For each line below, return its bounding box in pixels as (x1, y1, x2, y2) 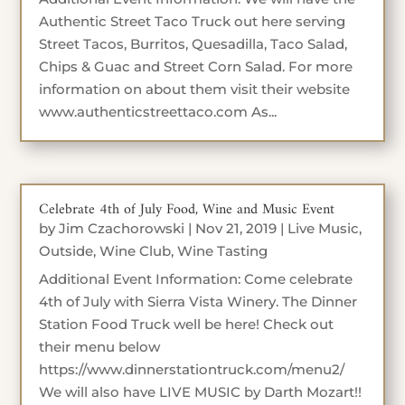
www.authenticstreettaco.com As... (39, 103, 278, 120)
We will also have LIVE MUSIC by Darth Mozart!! (39, 383, 363, 401)
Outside (39, 242, 94, 260)
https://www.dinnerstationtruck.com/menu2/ (39, 361, 345, 379)
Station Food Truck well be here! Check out (39, 316, 334, 334)
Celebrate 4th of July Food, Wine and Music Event (39, 197, 335, 223)
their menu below (39, 338, 161, 356)
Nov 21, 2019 (195, 220, 278, 238)
